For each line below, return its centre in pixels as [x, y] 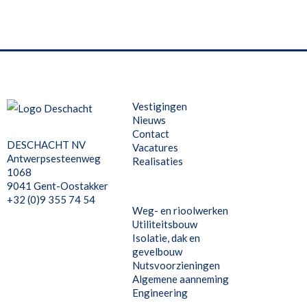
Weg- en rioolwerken [180, 210]
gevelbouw [157, 251]
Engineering [160, 293]
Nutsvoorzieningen [176, 265]
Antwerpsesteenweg [54, 158]
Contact [151, 134]
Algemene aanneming [181, 279]
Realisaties [158, 161]
